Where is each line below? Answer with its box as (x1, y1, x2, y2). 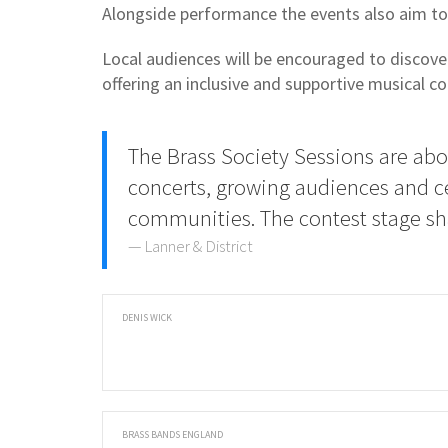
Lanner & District (144, 235, 253, 258)
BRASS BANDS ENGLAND (122, 427, 223, 441)
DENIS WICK (122, 310, 172, 324)
